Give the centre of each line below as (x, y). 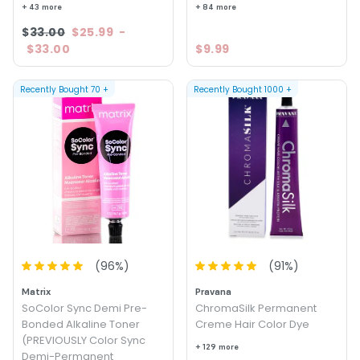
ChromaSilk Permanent (256, 308)
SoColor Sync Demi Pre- (84, 308)
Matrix (36, 291)
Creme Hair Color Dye (252, 324)
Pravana (213, 291)
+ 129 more (217, 347)
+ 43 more (42, 7)
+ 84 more (216, 7)
